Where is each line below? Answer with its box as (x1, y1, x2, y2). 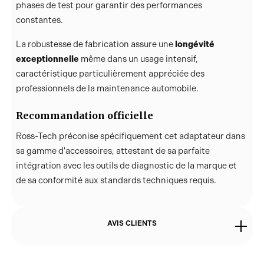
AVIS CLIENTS (107, 219, 157, 227)
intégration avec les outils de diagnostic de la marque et (15, 160, 237, 170)
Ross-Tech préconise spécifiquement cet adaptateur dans (15, 131, 245, 141)
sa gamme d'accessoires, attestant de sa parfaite (15, 146, 210, 156)
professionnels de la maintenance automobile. (15, 84, 199, 94)
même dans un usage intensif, (78, 54, 198, 64)
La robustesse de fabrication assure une (15, 39, 175, 49)
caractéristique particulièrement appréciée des (15, 69, 204, 79)
